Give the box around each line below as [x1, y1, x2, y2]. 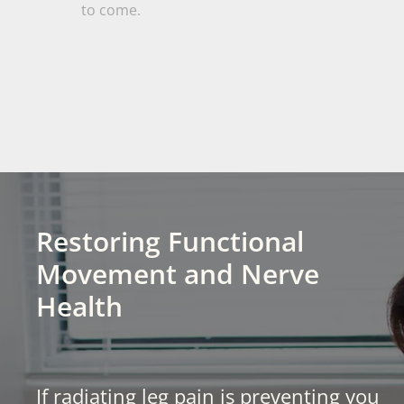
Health [36, 288, 123, 326]
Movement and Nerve [36, 255, 319, 293]
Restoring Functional [36, 223, 304, 261]
